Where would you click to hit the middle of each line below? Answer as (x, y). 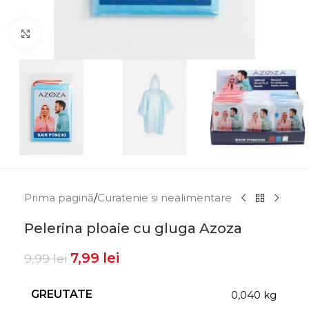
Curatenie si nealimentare (165, 198)
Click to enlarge (80, 33)
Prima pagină (59, 198)
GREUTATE (62, 294)
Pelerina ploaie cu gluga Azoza (133, 228)
